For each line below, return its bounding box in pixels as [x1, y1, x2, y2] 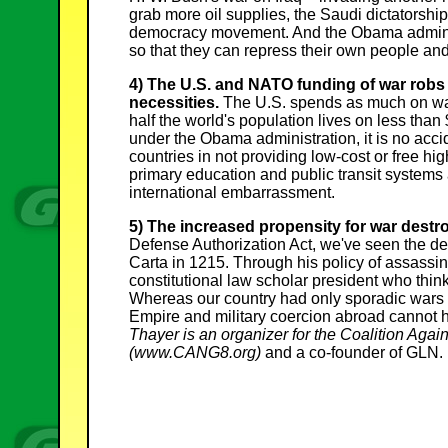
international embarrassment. [128, 183, 335, 201]
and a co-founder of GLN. [264, 343, 443, 361]
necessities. [128, 93, 219, 111]
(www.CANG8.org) [128, 343, 265, 361]
